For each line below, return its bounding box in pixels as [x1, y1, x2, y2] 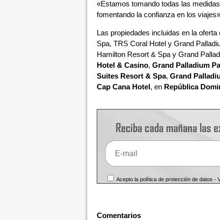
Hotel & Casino [96, 61, 148, 69]
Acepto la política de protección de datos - [115, 176, 218, 182]
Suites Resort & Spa [96, 72, 166, 80]
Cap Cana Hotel [96, 82, 150, 91]
